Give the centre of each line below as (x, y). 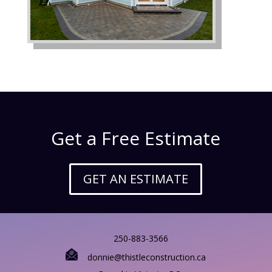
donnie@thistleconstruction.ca (142, 257)
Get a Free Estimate (136, 138)
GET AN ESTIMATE (136, 179)
